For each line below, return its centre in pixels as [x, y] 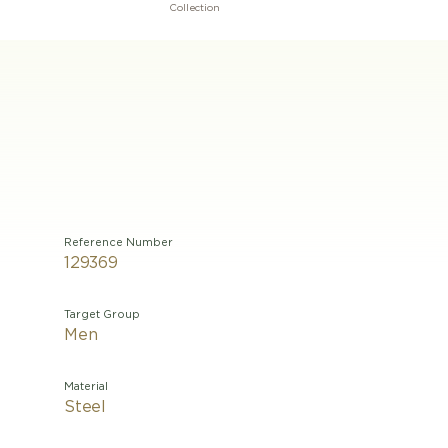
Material [86, 386]
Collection [194, 8]
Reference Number [118, 242]
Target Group [102, 314]
